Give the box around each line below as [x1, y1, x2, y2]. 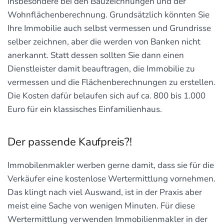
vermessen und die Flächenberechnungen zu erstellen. [7, 76, 215, 88]
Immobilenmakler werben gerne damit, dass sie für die [7, 159, 214, 171]
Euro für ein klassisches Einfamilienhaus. [7, 103, 162, 115]
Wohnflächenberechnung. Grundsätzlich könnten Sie [7, 9, 209, 20]
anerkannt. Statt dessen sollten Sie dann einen [7, 49, 184, 61]
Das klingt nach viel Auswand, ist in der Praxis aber [7, 186, 202, 198]
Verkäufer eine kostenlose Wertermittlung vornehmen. [7, 173, 215, 184]
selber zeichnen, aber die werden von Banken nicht [7, 36, 200, 47]
